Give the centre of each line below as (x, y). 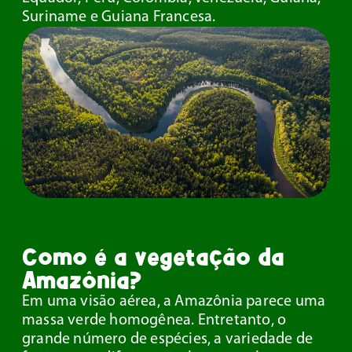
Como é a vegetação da (153, 257)
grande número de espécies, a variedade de (168, 340)
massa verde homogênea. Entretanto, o (154, 321)
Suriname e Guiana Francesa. (119, 17)
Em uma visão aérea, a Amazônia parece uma (174, 302)
